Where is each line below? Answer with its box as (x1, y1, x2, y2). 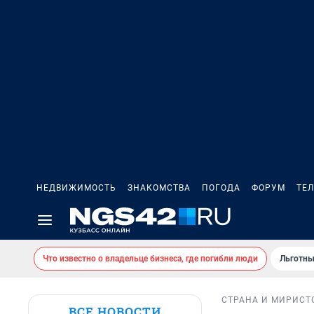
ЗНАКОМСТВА (128, 183, 191, 193)
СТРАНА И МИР (221, 295, 292, 306)
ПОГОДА (202, 183, 240, 193)
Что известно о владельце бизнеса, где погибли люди (43, 254, 258, 264)
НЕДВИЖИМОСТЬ (36, 183, 116, 193)
